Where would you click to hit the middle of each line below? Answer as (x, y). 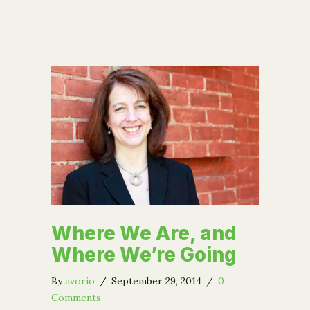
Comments (76, 298)
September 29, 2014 (158, 281)
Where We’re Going (144, 255)
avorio (80, 281)
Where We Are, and (144, 234)
